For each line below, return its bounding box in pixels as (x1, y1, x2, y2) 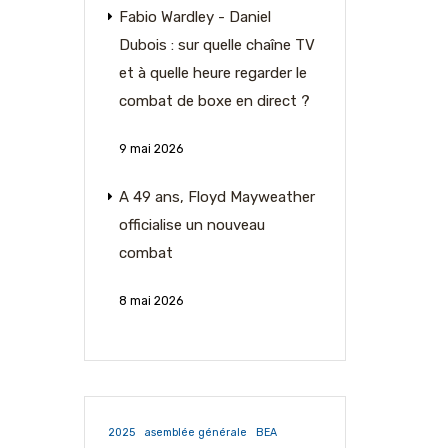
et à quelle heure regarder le (118, 64, 307, 82)
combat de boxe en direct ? (118, 92, 310, 110)
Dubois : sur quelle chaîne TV (118, 36, 315, 54)
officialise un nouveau (118, 216, 265, 234)
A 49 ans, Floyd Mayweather (118, 188, 315, 206)
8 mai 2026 (118, 294, 183, 308)
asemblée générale (143, 426, 247, 439)
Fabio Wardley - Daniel (118, 8, 271, 26)
